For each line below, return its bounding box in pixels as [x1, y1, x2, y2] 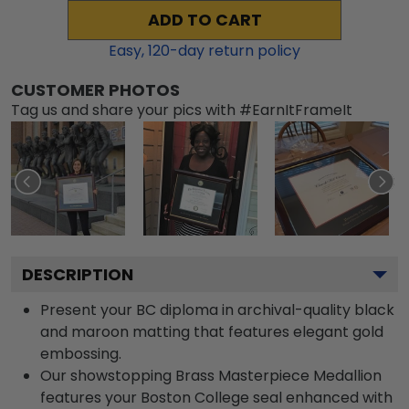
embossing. [40, 343, 121, 364]
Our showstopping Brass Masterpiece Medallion [40, 365, 382, 386]
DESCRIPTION [22, 263, 133, 286]
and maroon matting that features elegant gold [40, 321, 383, 342]
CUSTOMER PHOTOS [11, 79, 180, 101]
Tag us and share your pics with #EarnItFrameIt [11, 100, 352, 121]
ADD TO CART [147, 9, 262, 31]
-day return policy [170, 40, 300, 61]
